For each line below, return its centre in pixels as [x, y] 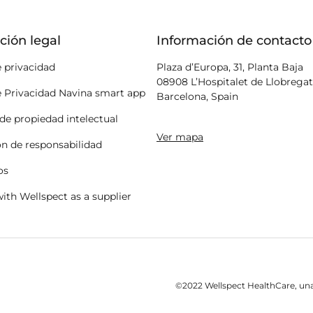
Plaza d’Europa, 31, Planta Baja [230, 67]
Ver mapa [180, 137]
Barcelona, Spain [197, 97]
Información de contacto [234, 41]
